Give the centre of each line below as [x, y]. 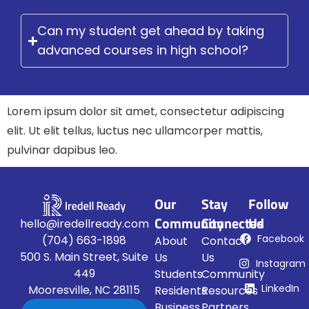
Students [179, 275]
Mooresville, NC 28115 [84, 290]
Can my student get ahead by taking [151, 31]
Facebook [280, 239]
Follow [268, 204]
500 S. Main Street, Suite [84, 257]
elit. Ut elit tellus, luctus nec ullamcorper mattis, [135, 131]
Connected [233, 223]
